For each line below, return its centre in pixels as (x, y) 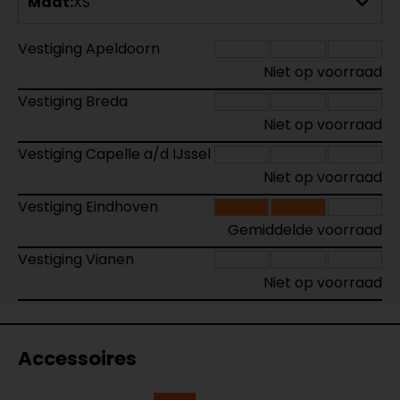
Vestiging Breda (73, 101)
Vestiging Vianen (76, 259)
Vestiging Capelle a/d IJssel (114, 154)
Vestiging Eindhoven (88, 206)
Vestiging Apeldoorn (89, 48)
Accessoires (77, 358)
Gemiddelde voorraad (305, 229)
